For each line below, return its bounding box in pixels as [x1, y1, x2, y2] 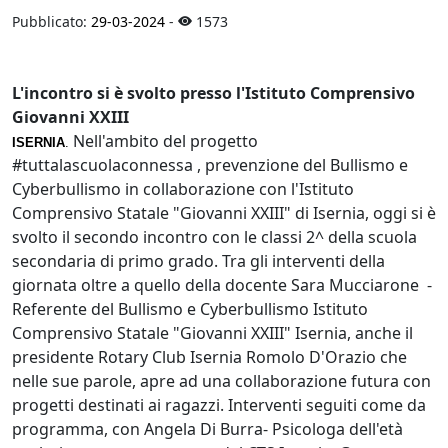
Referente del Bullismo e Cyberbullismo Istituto [12, 297, 368, 320]
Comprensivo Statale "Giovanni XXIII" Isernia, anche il [12, 321, 413, 344]
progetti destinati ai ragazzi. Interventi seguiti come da [12, 393, 426, 416]
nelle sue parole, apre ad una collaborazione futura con [12, 369, 431, 392]
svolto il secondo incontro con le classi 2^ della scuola [12, 225, 417, 248]
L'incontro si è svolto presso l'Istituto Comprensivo [12, 81, 415, 104]
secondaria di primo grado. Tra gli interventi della [12, 249, 385, 272]
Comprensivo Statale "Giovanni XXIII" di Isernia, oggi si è [12, 201, 436, 224]
